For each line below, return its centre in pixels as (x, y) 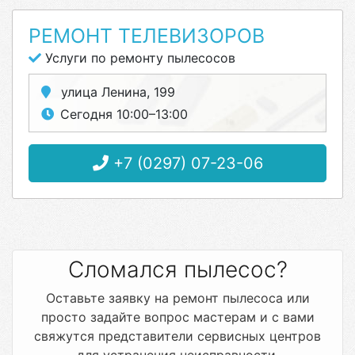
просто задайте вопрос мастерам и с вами (177, 317)
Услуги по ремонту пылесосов (138, 58)
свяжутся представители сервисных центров (177, 336)
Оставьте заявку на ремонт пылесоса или (177, 298)
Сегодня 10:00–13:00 (124, 114)
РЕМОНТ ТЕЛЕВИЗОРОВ (147, 36)
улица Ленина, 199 (116, 92)
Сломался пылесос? (177, 269)
